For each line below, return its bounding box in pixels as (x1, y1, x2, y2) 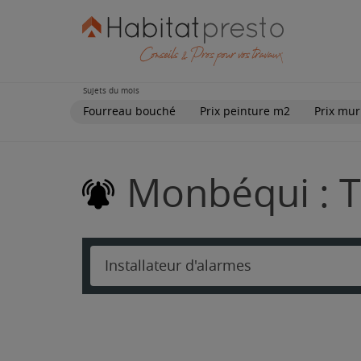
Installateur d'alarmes (105, 256, 251, 275)
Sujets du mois (83, 85, 139, 96)
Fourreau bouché (83, 104, 176, 118)
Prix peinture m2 (200, 104, 290, 118)
